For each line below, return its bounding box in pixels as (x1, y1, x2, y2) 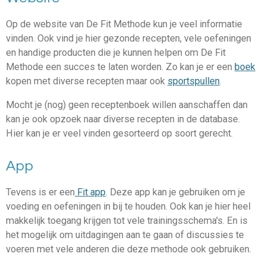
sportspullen (167, 75, 220, 87)
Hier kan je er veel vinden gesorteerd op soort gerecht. (6, 127, 233, 139)
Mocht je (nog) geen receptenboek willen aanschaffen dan (6, 99, 248, 110)
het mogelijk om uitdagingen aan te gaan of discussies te (6, 229, 244, 240)
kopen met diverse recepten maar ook (6, 75, 167, 87)
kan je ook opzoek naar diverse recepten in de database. (6, 113, 242, 125)
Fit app (75, 186, 106, 198)
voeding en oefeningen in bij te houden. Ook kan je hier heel (6, 200, 251, 212)
